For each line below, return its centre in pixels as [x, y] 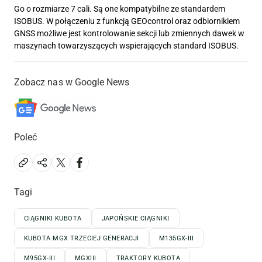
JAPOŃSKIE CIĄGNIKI [135, 219]
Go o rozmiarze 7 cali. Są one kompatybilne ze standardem [120, 9]
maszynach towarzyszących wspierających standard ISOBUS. [126, 46]
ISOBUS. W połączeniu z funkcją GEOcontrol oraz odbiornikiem [127, 21]
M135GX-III [176, 239]
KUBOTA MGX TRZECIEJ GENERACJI [82, 239]
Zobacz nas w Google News [72, 82]
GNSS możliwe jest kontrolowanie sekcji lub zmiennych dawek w [129, 34]
